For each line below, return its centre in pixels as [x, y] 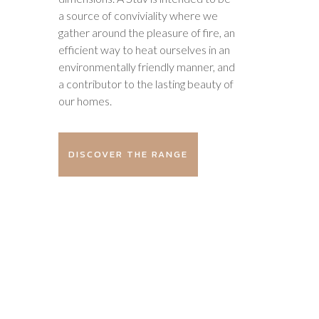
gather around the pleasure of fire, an [147, 32]
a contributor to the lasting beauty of [146, 84]
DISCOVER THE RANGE [128, 154]
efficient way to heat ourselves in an [144, 49]
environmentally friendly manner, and [147, 67]
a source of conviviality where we [138, 15]
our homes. [85, 101]
